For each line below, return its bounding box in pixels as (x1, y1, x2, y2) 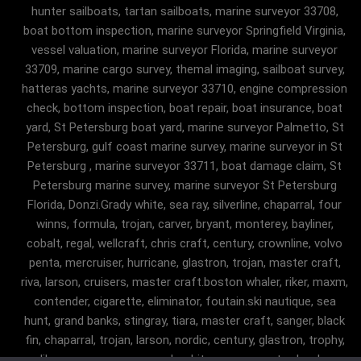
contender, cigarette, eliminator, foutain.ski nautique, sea (33, 294, 336, 309)
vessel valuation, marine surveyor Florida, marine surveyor (31, 43, 338, 58)
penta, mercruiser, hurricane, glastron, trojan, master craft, (28, 255, 341, 271)
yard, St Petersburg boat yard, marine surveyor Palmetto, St (25, 120, 344, 135)
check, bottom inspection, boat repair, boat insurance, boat (27, 101, 342, 116)
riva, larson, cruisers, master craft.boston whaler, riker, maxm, (21, 275, 348, 290)
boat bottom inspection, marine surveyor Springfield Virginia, (23, 23, 346, 39)
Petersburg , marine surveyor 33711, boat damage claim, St (27, 159, 342, 174)
